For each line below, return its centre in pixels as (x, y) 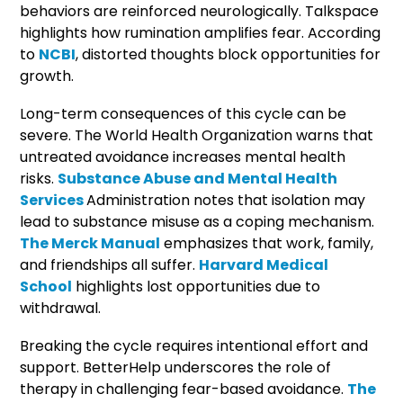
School (46, 286)
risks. (39, 178)
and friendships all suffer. (110, 264)
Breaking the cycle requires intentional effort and (194, 345)
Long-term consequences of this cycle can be (184, 113)
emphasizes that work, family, (267, 243)
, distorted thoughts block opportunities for (228, 54)
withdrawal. (61, 308)
